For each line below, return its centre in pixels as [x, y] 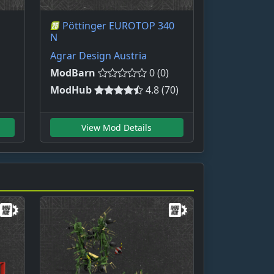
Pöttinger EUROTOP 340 [118, 26]
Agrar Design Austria [98, 56]
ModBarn [72, 73]
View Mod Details [117, 128]
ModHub [71, 90]
